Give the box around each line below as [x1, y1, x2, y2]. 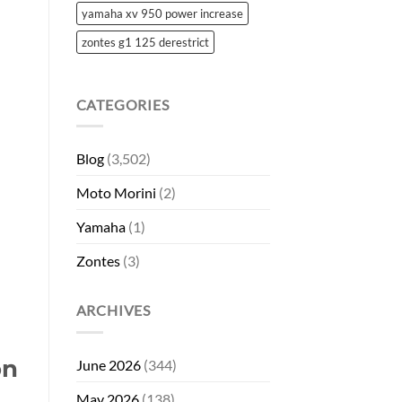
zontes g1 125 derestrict [81, 34, 209, 49]
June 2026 [75, 355, 141, 373]
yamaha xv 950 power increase [81, 5, 243, 21]
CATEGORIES [75, 95, 170, 113]
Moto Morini [75, 184, 156, 202]
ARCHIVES [75, 301, 151, 319]
